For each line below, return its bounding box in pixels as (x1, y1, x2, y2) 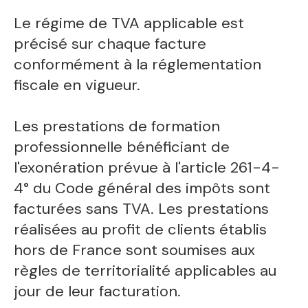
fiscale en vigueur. (14, 74, 141, 95)
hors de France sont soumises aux (14, 239, 256, 260)
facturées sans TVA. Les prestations (14, 198, 269, 219)
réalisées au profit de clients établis (14, 219, 267, 239)
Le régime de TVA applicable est (14, 12, 245, 33)
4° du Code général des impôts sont (14, 177, 271, 198)
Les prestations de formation (14, 115, 221, 136)
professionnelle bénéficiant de (14, 136, 230, 157)
